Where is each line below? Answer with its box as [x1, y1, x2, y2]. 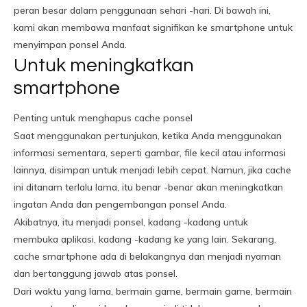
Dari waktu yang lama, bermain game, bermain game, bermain [14, 285, 292, 297]
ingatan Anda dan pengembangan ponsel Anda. [14, 198, 227, 210]
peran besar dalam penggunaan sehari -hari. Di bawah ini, [14, 4, 271, 16]
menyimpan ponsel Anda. [14, 38, 127, 51]
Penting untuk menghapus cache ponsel [14, 112, 193, 124]
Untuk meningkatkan [14, 56, 194, 75]
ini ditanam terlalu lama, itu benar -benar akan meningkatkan [14, 181, 283, 193]
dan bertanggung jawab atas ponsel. [14, 267, 177, 280]
